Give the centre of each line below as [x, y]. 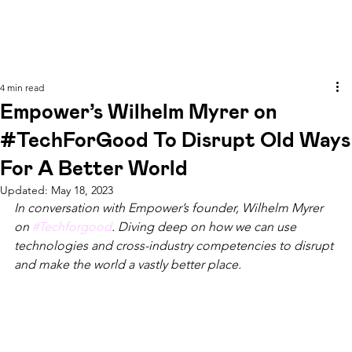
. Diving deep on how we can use [205, 227]
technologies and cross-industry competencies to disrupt [175, 246]
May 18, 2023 [82, 190]
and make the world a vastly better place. [128, 264]
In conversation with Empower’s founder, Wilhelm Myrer [170, 208]
